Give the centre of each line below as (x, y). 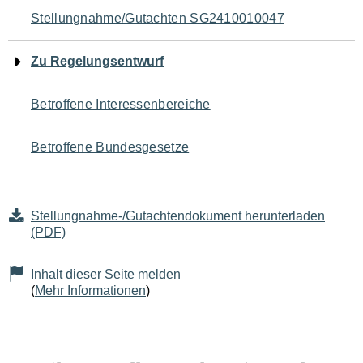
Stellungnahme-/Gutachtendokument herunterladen (178, 216)
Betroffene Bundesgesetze (110, 147)
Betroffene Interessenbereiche (121, 104)
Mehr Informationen (90, 290)
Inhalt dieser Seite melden (106, 274)
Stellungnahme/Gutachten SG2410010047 (158, 18)
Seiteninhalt (73, 115)
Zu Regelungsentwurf (97, 61)
